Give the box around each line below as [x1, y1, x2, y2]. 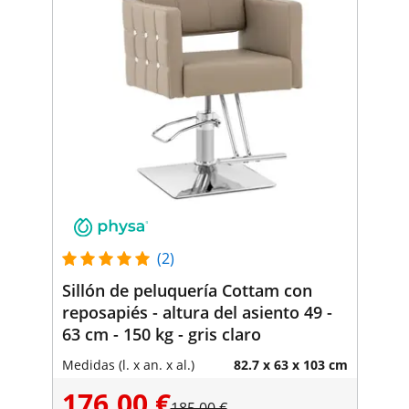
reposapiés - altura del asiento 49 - [61, 300, 332, 323]
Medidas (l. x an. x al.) [61, 355, 194, 373]
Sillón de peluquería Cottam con [61, 278, 312, 301]
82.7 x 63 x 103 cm [233, 355, 348, 373]
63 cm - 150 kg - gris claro [61, 322, 261, 345]
